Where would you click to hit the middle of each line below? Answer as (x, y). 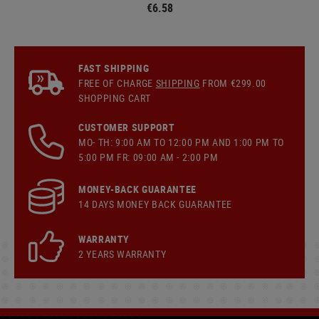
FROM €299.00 (233, 83)
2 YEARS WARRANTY (122, 253)
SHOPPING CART (115, 98)
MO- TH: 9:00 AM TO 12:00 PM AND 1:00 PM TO (181, 142)
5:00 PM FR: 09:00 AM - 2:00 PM (148, 157)
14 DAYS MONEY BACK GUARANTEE (155, 204)
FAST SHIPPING (114, 68)
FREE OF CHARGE (117, 83)
